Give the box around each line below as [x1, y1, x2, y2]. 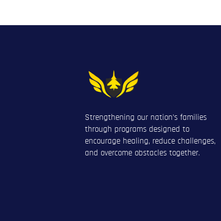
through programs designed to [85, 125, 189, 134]
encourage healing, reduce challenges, [85, 137, 216, 146]
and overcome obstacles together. [85, 148, 200, 157]
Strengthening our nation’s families [85, 113, 207, 122]
